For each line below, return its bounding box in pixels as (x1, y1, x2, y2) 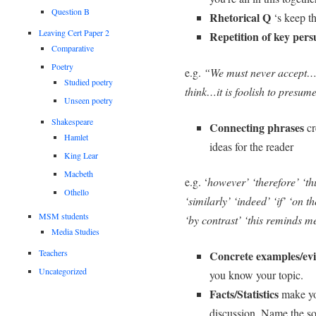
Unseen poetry (64, 94, 114, 106)
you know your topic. (209, 267, 303, 283)
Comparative (51, 42, 95, 54)
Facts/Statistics (209, 286, 279, 303)
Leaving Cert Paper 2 (39, 26, 110, 38)
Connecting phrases (209, 119, 307, 135)
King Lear (64, 149, 99, 161)
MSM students (39, 209, 90, 221)
